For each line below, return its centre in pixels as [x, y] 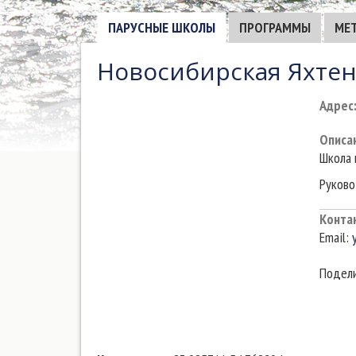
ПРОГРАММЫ [275, 27]
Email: [336, 237]
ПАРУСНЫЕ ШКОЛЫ [162, 27]
